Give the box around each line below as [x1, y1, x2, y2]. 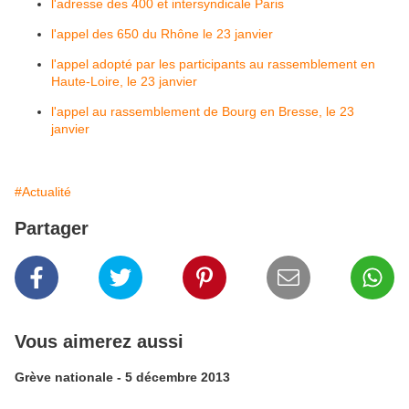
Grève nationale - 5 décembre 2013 [15, 370, 230, 384]
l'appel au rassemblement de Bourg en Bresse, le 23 [51, 104, 354, 119]
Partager [15, 218, 89, 238]
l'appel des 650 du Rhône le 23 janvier [51, 26, 273, 41]
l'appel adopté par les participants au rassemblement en [51, 57, 375, 71]
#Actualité [15, 184, 71, 199]
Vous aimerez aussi [15, 331, 184, 351]
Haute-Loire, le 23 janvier [51, 74, 197, 89]
